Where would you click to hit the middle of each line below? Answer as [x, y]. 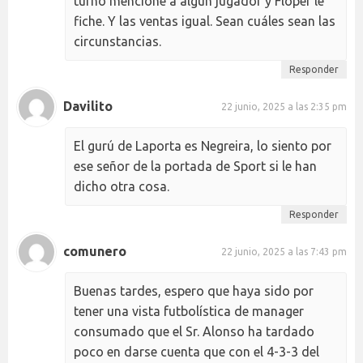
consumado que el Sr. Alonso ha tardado [194, 331]
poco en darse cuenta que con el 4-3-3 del [196, 351]
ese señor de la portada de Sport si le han [195, 166]
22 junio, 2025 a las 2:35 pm [284, 107]
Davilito [88, 107]
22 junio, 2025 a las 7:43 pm [284, 252]
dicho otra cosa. [122, 186]
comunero [95, 252]
